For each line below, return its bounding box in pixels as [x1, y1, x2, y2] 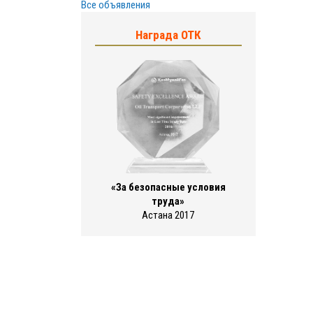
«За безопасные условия [110, 180, 226, 194]
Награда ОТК [135, 27, 201, 42]
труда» [152, 194, 185, 208]
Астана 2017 [142, 208, 195, 221]
